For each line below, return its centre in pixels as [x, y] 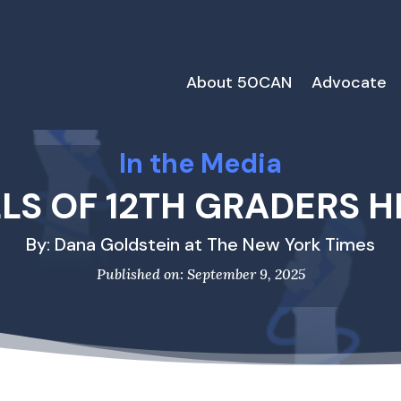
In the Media [200, 163]
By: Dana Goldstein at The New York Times [200, 245]
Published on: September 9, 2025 [200, 274]
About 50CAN [239, 82]
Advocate [349, 82]
